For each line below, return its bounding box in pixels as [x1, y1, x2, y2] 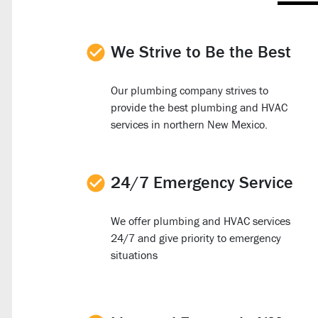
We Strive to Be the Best [111, 40, 292, 62]
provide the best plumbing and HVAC [111, 99, 288, 114]
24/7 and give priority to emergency [111, 230, 282, 245]
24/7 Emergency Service [111, 171, 294, 192]
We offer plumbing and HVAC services [111, 213, 291, 228]
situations [111, 247, 158, 262]
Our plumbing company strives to [111, 82, 269, 97]
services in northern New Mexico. [111, 116, 268, 131]
